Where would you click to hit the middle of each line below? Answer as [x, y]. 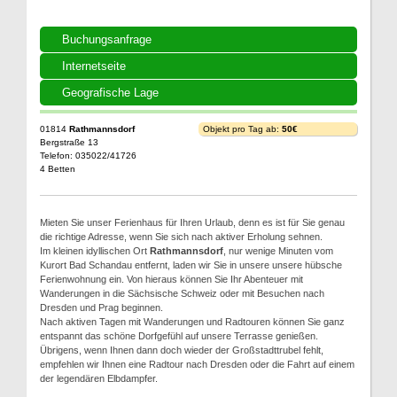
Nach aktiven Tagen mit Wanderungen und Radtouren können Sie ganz [192, 322]
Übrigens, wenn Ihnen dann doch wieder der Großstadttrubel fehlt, [182, 350]
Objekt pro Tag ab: [242, 129]
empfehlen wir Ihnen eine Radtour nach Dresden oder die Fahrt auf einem [197, 364]
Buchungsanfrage [107, 39]
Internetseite [94, 66]
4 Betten [58, 169]
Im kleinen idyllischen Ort [95, 251]
